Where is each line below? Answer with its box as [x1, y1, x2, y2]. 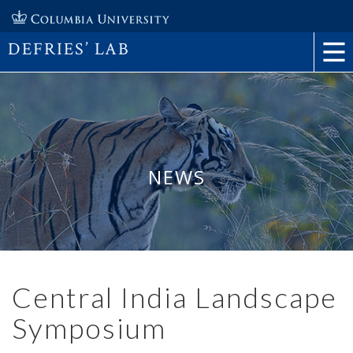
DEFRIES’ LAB [8, 37, 130, 61]
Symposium [12, 310, 166, 345]
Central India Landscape [12, 279, 337, 314]
